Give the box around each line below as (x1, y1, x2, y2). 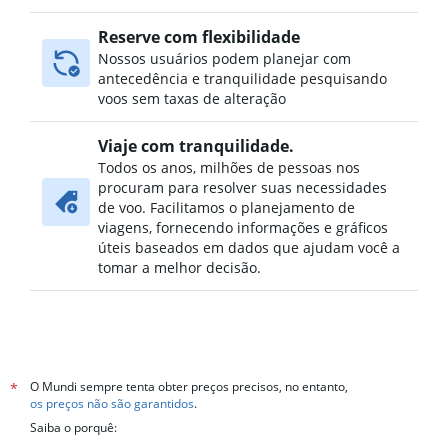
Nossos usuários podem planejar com (98, 49, 351, 68)
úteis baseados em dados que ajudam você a (98, 238, 400, 257)
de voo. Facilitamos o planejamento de (98, 198, 355, 217)
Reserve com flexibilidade (98, 26, 300, 48)
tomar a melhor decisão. (98, 258, 261, 277)
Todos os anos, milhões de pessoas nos (98, 158, 360, 177)
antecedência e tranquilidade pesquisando (98, 69, 387, 88)
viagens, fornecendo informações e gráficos (98, 218, 388, 237)
